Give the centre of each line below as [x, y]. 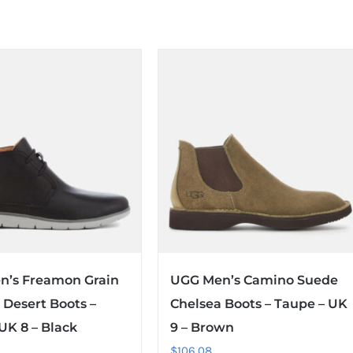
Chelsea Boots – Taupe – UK [258, 304]
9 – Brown [202, 328]
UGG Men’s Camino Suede [254, 281]
